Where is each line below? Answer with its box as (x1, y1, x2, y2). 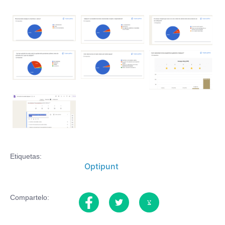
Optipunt (84, 161, 119, 172)
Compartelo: (10, 193, 49, 201)
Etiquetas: (10, 152, 42, 161)
